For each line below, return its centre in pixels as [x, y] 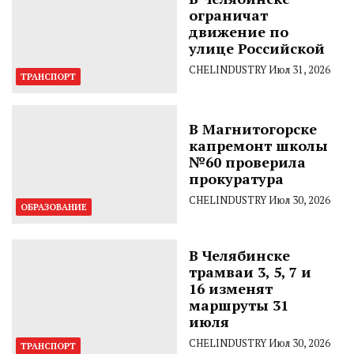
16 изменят [231, 288]
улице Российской [257, 48]
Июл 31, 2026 [299, 69]
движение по [239, 31]
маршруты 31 [239, 305]
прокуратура [236, 178]
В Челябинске [239, 255]
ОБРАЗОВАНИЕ [54, 207]
